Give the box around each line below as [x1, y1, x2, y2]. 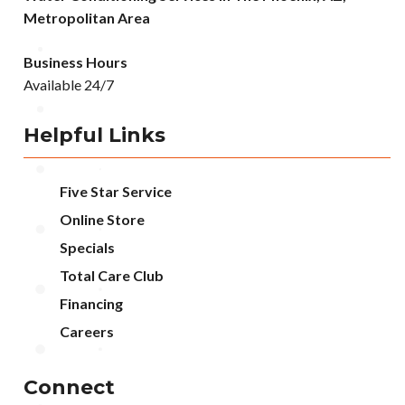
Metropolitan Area [24, 8, 150, 26]
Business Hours [24, 52, 127, 71]
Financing [60, 294, 123, 312]
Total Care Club [60, 266, 164, 284]
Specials [60, 238, 115, 256]
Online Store [60, 210, 145, 228]
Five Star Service [60, 182, 172, 200]
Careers [60, 322, 114, 340]
